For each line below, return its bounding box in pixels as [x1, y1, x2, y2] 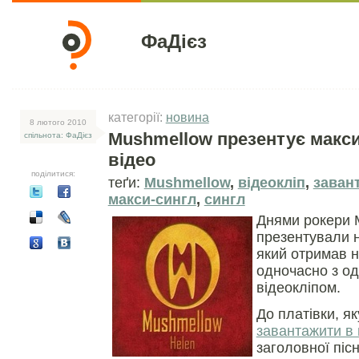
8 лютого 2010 [29, 118, 87, 127]
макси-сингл [107, 192, 196, 208]
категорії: [107, 110, 166, 124]
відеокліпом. [256, 280, 341, 296]
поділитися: [24, 169, 76, 178]
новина [165, 110, 209, 124]
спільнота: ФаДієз [23, 131, 92, 139]
